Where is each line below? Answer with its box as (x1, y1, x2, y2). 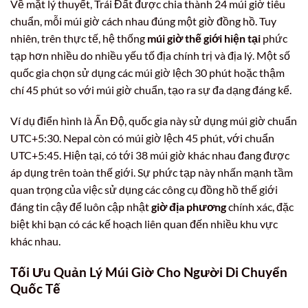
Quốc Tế (10, 280, 60, 297)
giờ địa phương (151, 200, 226, 214)
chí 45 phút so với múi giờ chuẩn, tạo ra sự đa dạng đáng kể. (10, 82, 291, 96)
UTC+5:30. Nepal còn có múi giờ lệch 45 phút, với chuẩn (10, 131, 274, 145)
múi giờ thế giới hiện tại (147, 31, 261, 45)
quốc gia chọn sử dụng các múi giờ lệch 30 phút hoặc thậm (10, 65, 285, 79)
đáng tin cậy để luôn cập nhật (10, 200, 151, 214)
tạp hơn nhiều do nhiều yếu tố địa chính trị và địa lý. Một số (10, 48, 290, 62)
